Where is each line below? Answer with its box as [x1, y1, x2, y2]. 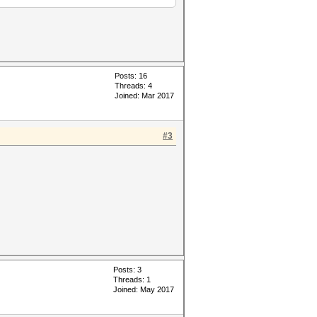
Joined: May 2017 [113, 285, 174, 294]
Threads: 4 [115, 81, 152, 90]
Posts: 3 [113, 265, 142, 274]
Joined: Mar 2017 [115, 91, 174, 100]
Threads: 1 [113, 275, 151, 284]
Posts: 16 [115, 71, 147, 80]
